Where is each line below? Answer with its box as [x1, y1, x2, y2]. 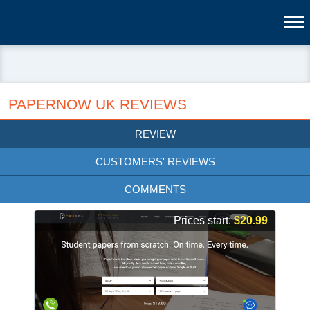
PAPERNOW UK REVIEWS [8, 96, 187, 112]
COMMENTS [124, 183, 186, 195]
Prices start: [174, 215, 234, 226]
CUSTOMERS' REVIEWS [95, 156, 215, 167]
